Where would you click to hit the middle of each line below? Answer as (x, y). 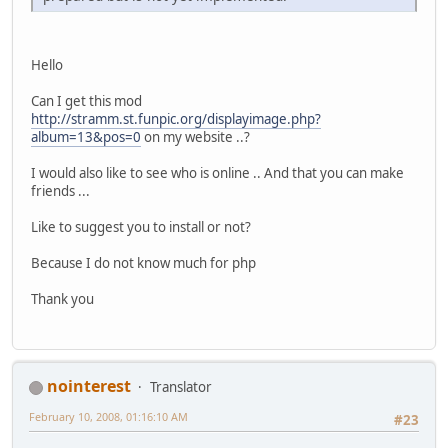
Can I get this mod (86, 100)
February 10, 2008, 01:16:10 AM (108, 416)
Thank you (62, 298)
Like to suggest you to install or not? (141, 226)
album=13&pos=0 (86, 136)
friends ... (60, 190)
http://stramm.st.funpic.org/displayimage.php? (176, 118)
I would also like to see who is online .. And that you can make (217, 172)
